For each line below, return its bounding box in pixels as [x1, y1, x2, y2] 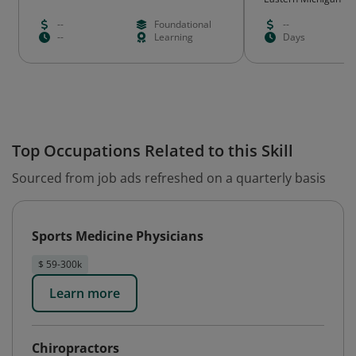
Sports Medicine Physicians [32, 227, 203, 245]
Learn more [49, 284, 120, 302]
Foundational [153, 17, 211, 31]
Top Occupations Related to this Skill [12, 140, 293, 161]
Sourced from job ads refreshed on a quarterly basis [12, 169, 326, 187]
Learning [153, 30, 193, 44]
